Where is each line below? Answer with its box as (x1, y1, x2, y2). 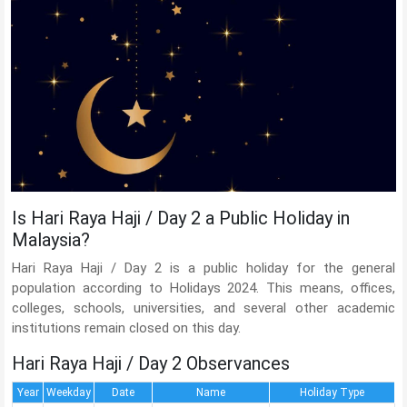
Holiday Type (300, 386, 364, 400)
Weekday (46, 386, 91, 400)
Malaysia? (12, 229, 90, 252)
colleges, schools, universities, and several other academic (12, 300, 395, 317)
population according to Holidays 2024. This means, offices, (12, 280, 395, 297)
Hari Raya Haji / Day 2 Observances (12, 352, 290, 375)
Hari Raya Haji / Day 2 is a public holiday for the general (12, 260, 395, 277)
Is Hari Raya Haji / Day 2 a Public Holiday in (12, 207, 350, 230)
